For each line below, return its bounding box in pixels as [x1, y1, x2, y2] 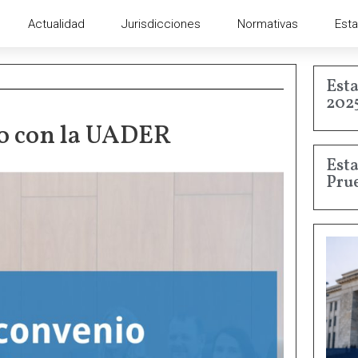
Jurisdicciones [121, 16, 201, 31]
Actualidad [27, 16, 85, 31]
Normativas [237, 16, 298, 31]
